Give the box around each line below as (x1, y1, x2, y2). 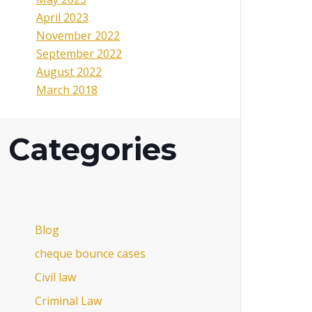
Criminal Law (34, 292, 102, 309)
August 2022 (36, 64, 102, 80)
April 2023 (36, 10, 88, 26)
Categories (8, 130, 177, 168)
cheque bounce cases (34, 245, 146, 261)
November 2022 (36, 28, 120, 44)
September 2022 (36, 46, 122, 62)
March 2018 (36, 82, 97, 98)
